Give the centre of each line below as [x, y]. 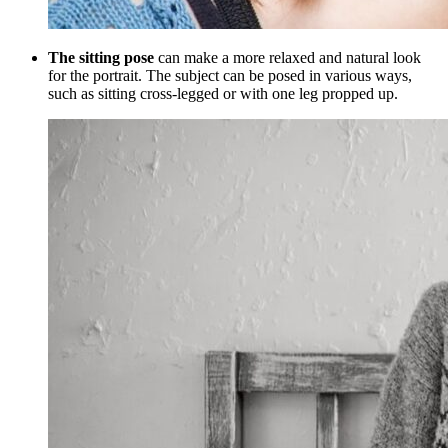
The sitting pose [101, 58]
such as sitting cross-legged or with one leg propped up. [223, 94]
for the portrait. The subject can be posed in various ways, [230, 76]
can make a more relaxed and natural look [287, 58]
